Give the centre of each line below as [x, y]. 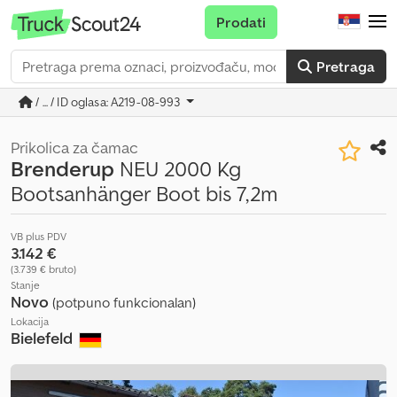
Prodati [241, 22]
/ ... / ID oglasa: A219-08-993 [108, 102]
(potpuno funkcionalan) [124, 302]
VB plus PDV [39, 236]
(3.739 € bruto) [43, 269]
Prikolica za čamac [74, 148]
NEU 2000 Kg [178, 169]
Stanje [25, 285]
